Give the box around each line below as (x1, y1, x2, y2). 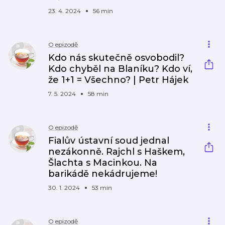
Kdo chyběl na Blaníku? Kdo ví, (48, 63, 192, 74)
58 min (88, 90, 108, 97)
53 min (92, 184, 112, 191)
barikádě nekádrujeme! (48, 168, 157, 179)
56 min (93, 7, 113, 15)
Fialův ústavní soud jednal (48, 135, 169, 146)
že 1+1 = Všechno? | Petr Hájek (48, 74, 188, 85)
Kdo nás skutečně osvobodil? (48, 52, 184, 63)
